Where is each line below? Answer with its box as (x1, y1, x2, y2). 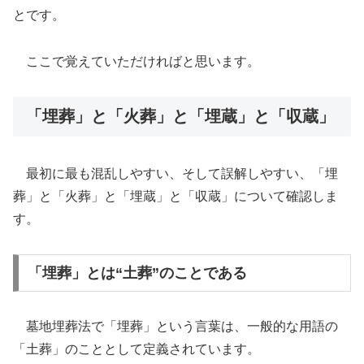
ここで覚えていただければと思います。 (13, 54, 260, 69)
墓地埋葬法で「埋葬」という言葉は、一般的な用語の (13, 318, 338, 333)
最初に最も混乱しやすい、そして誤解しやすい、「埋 (13, 167, 338, 181)
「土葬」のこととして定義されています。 (13, 341, 260, 356)
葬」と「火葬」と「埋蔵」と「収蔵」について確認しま (13, 189, 338, 204)
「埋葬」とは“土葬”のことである (27, 265, 247, 282)
